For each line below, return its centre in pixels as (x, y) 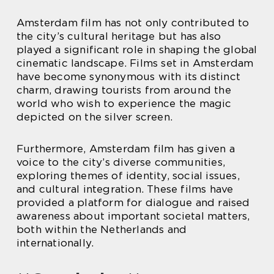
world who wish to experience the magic (124, 103)
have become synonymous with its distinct (129, 76)
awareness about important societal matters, (133, 216)
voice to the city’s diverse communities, (121, 162)
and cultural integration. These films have (125, 189)
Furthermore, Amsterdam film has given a (126, 149)
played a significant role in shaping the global (137, 50)
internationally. (55, 243)
